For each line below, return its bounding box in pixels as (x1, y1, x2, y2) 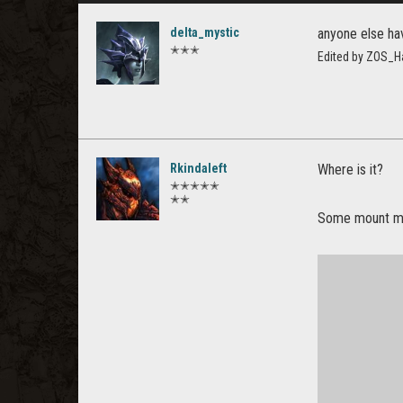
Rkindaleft (170, 161, 227, 175)
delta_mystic (170, 25, 239, 40)
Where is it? (318, 161, 383, 178)
